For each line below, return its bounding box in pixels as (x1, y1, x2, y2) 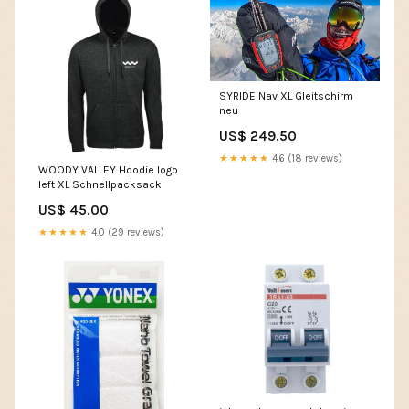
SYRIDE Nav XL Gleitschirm (219, 89, 353, 103)
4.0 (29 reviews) (89, 226, 164, 239)
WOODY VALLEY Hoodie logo (38, 163, 178, 177)
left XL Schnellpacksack (38, 178, 162, 192)
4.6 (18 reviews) (269, 152, 342, 165)
